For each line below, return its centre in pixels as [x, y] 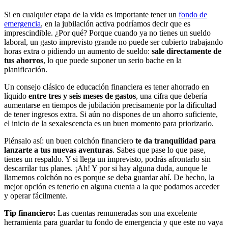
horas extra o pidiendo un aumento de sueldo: [78, 51]
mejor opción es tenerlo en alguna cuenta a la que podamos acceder [112, 187]
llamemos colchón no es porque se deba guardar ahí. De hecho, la [109, 178]
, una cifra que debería [172, 96]
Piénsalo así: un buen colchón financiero [69, 141]
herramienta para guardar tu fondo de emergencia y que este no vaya [113, 222]
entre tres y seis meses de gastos [82, 96]
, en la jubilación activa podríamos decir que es [116, 24]
